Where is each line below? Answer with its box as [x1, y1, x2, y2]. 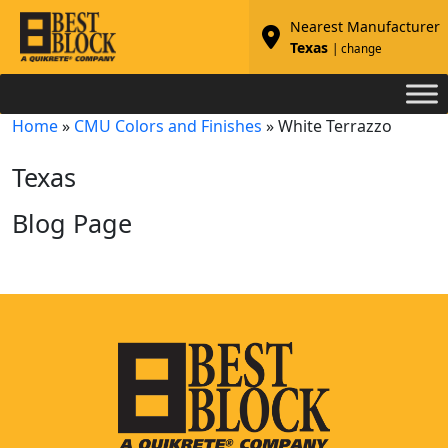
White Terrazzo [278, 115, 392, 137]
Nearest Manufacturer [290, 17, 440, 36]
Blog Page [12, 206, 132, 240]
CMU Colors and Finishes [74, 115, 262, 137]
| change [332, 41, 382, 56]
